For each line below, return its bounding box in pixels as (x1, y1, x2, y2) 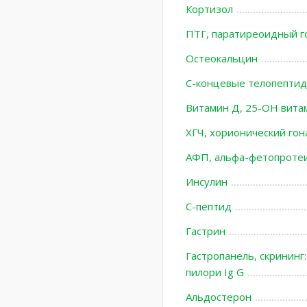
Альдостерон (185, 290, 251, 304)
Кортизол (185, 2, 233, 16)
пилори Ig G (185, 265, 244, 279)
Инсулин (185, 175, 228, 188)
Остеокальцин (185, 51, 258, 65)
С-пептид (185, 199, 232, 213)
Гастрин (185, 224, 225, 238)
